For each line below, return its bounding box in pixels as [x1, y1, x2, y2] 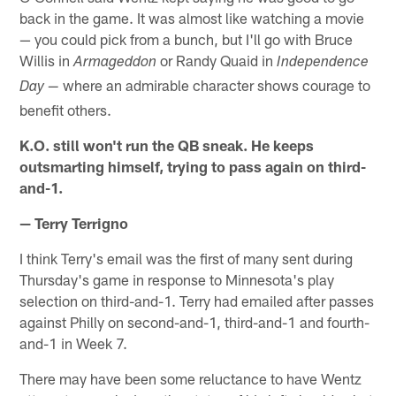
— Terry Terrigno [19, 214, 129, 232]
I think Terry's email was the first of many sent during [19, 249, 354, 268]
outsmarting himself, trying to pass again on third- [19, 157, 367, 176]
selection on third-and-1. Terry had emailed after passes [19, 292, 375, 310]
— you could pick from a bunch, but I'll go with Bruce [19, 30, 354, 49]
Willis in [19, 51, 74, 70]
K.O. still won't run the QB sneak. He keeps [19, 136, 315, 155]
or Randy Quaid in [156, 51, 278, 70]
